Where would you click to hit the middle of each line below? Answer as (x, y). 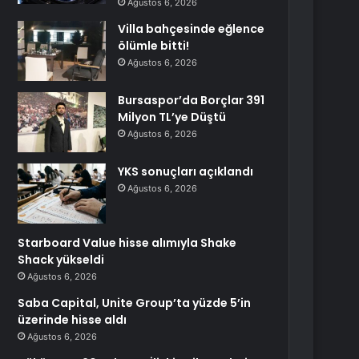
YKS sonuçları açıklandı (186, 171)
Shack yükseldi (61, 260)
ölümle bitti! (154, 46)
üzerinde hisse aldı (73, 320)
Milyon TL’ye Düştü (172, 117)
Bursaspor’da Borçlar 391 (192, 100)
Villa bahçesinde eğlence (192, 29)
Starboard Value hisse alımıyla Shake (127, 243)
